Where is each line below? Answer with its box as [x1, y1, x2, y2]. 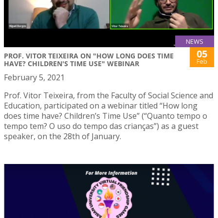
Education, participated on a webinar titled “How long [4, 100, 198, 111]
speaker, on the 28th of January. [4, 131, 121, 142]
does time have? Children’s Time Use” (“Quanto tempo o [4, 110, 207, 122]
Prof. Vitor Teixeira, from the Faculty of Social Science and [4, 90, 213, 101]
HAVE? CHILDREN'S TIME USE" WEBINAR [4, 59, 139, 69]
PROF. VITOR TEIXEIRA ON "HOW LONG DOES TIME [4, 51, 174, 61]
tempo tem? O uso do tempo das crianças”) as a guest [4, 121, 199, 132]
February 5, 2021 [4, 72, 65, 83]
